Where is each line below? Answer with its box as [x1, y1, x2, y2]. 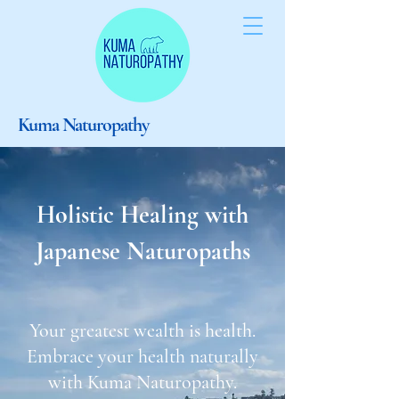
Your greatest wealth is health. [29, 319, 256, 342]
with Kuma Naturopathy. [48, 370, 237, 394]
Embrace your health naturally [27, 345, 258, 368]
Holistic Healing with [37, 199, 248, 230]
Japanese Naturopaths [35, 236, 250, 266]
